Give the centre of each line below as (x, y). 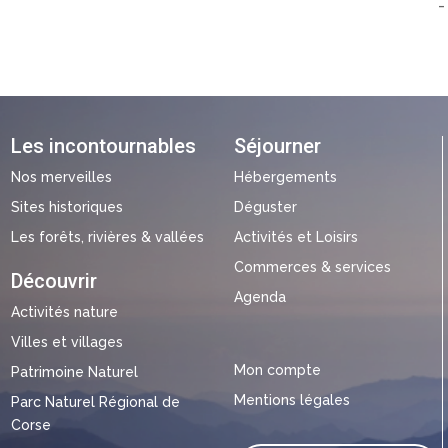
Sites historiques (66, 207)
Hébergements (285, 177)
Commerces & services (312, 267)
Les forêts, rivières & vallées (107, 237)
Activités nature (64, 312)
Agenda (259, 297)
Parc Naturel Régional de (95, 402)
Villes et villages (66, 342)
